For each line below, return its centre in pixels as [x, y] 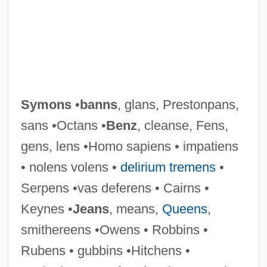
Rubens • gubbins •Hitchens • [105, 250]
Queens [184, 209]
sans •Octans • [63, 125]
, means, [135, 209]
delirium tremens [168, 167]
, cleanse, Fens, [182, 125]
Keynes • [46, 209]
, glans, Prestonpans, [178, 104]
